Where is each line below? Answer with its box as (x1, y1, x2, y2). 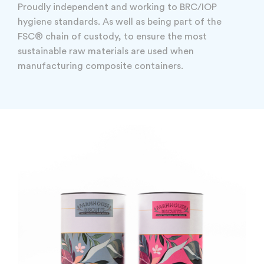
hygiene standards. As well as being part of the (18, 17, 222, 27)
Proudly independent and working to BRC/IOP (18, 2, 217, 12)
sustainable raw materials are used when (18, 47, 194, 56)
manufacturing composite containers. (18, 61, 183, 71)
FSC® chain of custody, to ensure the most (18, 32, 207, 41)
